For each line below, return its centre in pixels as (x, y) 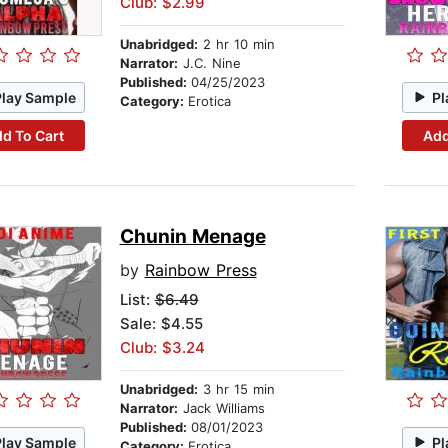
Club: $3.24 (162, 348)
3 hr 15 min (236, 389)
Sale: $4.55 (161, 324)
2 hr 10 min (236, 44)
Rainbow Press (200, 270)
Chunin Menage (192, 237)
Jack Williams (221, 408)
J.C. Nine (209, 63)
